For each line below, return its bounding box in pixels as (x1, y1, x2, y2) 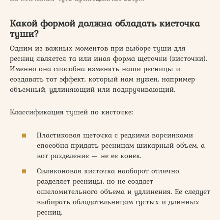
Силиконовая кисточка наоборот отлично (37, 165, 179, 177)
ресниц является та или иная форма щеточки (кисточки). (10, 53, 207, 64)
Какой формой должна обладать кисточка (10, 16, 200, 30)
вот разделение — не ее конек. (37, 150, 141, 161)
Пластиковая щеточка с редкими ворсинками (37, 129, 193, 140)
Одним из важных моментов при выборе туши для (10, 43, 186, 54)
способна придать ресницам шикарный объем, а (37, 139, 205, 151)
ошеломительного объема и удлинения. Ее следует (37, 186, 210, 197)
